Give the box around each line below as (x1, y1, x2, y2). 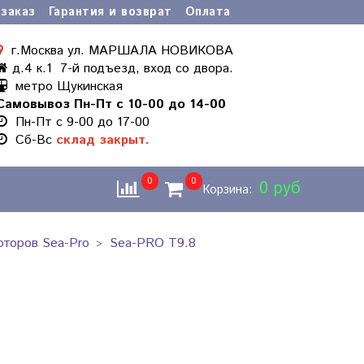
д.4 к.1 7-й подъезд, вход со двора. (8, 58, 234, 78)
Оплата (184, 4, 231, 20)
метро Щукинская (7, 76, 123, 96)
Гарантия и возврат (48, 4, 172, 20)
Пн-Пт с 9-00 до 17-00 (7, 112, 150, 132)
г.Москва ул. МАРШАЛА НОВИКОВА (3, 41, 234, 60)
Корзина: (202, 182, 256, 199)
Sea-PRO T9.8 (110, 234, 196, 253)
